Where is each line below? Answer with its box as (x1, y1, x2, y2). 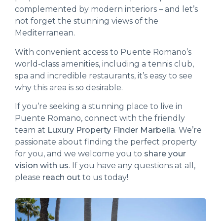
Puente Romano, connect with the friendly (15, 113, 185, 123)
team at (15, 125, 47, 135)
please (15, 173, 42, 182)
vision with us (15, 161, 69, 170)
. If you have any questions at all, (69, 161, 195, 170)
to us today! (80, 173, 128, 182)
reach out (42, 173, 80, 182)
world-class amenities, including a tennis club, (15, 59, 194, 69)
